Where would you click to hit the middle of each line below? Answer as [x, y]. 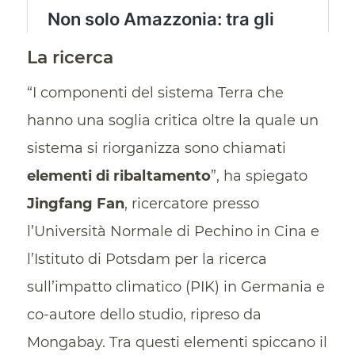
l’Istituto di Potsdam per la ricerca [147, 260]
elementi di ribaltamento [118, 176]
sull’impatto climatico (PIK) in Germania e [176, 287]
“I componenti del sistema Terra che [155, 93]
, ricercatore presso [191, 204]
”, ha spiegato [259, 176]
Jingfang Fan [75, 204]
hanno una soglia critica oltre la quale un [172, 121]
